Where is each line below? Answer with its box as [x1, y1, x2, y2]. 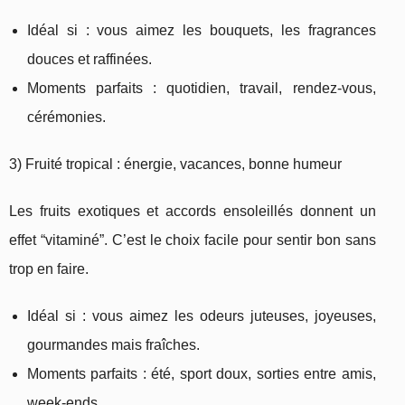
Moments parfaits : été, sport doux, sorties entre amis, [27, 366, 376, 382]
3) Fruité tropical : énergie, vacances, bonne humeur [9, 156, 342, 173]
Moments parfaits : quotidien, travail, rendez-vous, [27, 80, 376, 97]
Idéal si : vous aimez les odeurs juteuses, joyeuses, [27, 308, 376, 325]
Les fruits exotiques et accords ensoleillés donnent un [9, 203, 376, 220]
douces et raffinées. [27, 52, 152, 68]
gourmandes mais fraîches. [27, 337, 200, 353]
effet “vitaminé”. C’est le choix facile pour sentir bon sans [9, 232, 376, 249]
